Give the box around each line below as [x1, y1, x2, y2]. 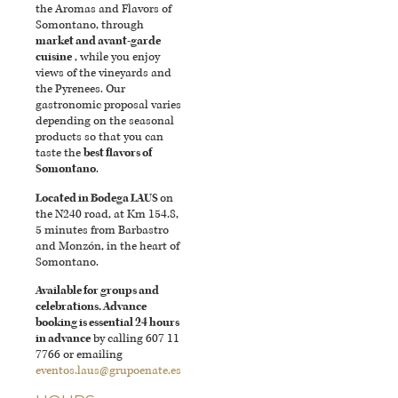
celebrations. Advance [36, 298, 147, 314]
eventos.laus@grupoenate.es [36, 362, 181, 378]
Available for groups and [36, 283, 159, 298]
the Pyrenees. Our [36, 82, 125, 97]
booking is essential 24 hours [36, 314, 179, 330]
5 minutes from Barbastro [36, 222, 169, 237]
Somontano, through [36, 18, 144, 33]
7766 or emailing [36, 346, 123, 362]
